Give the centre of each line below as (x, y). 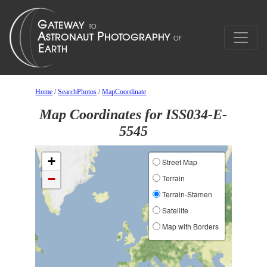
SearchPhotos (77, 92)
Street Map (178, 162)
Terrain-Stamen (186, 194)
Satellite (174, 210)
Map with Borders (189, 226)
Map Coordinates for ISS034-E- (133, 114)
